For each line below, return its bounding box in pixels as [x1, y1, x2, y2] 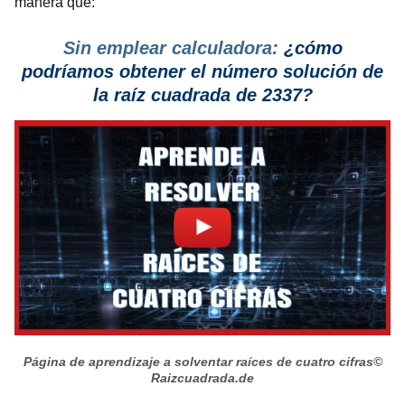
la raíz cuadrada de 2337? [92, 85, 313, 106]
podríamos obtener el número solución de [22, 61, 383, 82]
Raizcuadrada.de [151, 370, 254, 385]
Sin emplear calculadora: [62, 38, 278, 59]
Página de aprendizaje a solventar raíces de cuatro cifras [23, 353, 373, 369]
